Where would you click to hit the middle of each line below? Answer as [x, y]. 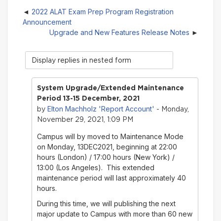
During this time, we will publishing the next [106, 204]
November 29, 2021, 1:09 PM [85, 120]
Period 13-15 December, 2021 [88, 98]
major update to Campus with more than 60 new [114, 214]
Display [37, 56]
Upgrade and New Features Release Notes [119, 33]
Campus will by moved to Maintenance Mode [110, 137]
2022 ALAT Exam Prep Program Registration [103, 12]
